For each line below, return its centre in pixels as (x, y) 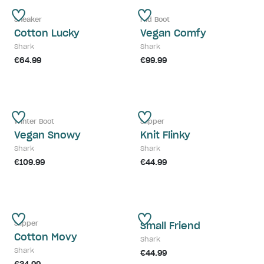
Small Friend (170, 226)
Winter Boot (34, 122)
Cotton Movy (46, 237)
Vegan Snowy (47, 135)
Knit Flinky (165, 135)
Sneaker (28, 20)
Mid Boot (155, 20)
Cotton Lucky (47, 33)
